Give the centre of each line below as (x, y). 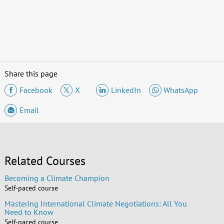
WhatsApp (181, 90)
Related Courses (45, 161)
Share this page (31, 74)
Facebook (36, 90)
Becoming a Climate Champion (57, 178)
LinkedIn (126, 90)
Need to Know (29, 212)
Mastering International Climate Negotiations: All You (95, 204)
